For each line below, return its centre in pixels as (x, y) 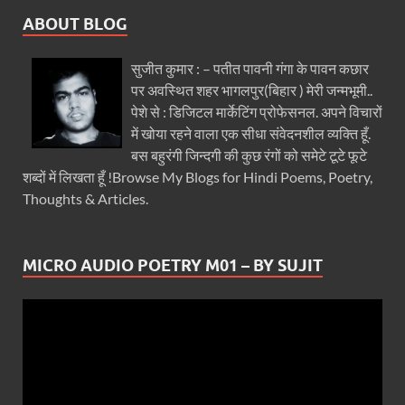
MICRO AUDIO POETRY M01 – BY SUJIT (173, 265)
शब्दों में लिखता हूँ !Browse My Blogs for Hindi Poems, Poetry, (198, 176)
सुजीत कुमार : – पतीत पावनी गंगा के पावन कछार (250, 68)
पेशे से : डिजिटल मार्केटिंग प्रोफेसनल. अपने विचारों (257, 111)
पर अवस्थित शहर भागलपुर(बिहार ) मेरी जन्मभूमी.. (252, 89)
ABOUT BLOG (75, 24)
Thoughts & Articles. (85, 198)
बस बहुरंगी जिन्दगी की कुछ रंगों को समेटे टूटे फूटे (249, 155)
